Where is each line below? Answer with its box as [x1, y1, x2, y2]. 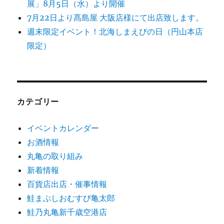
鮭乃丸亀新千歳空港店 [27, 206, 107, 217]
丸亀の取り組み [27, 150, 83, 161]
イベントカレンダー [27, 122, 99, 133]
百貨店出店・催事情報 [27, 178, 107, 189]
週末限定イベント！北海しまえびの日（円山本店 [27, 26, 203, 36]
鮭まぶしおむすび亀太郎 [27, 192, 115, 203]
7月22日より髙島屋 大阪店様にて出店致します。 [27, 12, 204, 22]
